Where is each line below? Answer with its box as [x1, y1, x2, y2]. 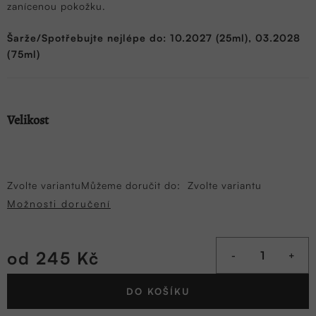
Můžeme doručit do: [81, 179, 181, 192]
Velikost [7, 111, 49, 129]
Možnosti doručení [7, 197, 111, 210]
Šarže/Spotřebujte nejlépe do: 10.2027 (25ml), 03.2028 [7, 32, 300, 44]
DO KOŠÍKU [126, 286, 190, 298]
